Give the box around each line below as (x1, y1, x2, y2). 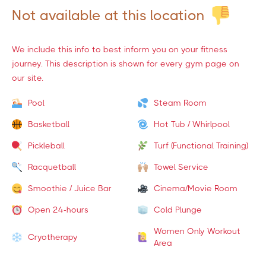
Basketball (28, 119, 69, 129)
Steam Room (153, 98, 207, 107)
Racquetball (28, 162, 76, 172)
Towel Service (153, 162, 208, 172)
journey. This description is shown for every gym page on (12, 59, 239, 68)
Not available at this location (12, 7, 205, 24)
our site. (12, 73, 43, 83)
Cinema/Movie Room (153, 183, 237, 193)
